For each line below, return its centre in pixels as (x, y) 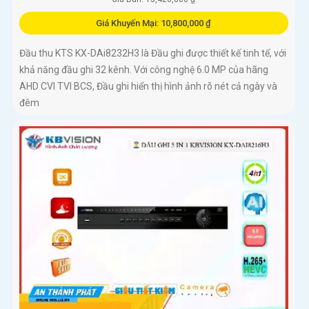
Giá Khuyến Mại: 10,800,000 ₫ (154, 23)
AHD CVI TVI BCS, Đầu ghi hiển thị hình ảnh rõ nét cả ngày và (148, 87)
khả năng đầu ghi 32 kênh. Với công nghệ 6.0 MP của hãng (144, 70)
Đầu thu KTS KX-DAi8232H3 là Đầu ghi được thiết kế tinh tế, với (153, 53)
